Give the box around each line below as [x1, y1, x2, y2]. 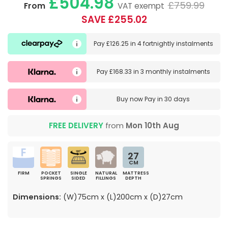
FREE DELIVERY [49, 120, 103, 131]
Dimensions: [13, 192, 61, 203]
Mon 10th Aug [126, 120, 179, 131]
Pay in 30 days [145, 95, 190, 104]
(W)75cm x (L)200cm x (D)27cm [61, 192, 183, 203]
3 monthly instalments [140, 67, 210, 76]
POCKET [41, 170, 61, 177]
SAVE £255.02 [81, 13, 147, 27]
